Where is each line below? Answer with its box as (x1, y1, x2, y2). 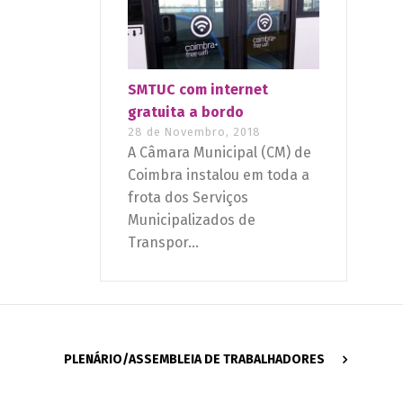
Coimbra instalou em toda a (128, 166, 309, 184)
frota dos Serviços (128, 189, 248, 207)
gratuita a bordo (128, 103, 244, 121)
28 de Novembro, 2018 (128, 125, 261, 139)
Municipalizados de (128, 211, 255, 229)
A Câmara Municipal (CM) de (128, 144, 311, 162)
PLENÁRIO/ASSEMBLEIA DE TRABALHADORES (63, 352, 325, 368)
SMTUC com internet (128, 81, 268, 99)
